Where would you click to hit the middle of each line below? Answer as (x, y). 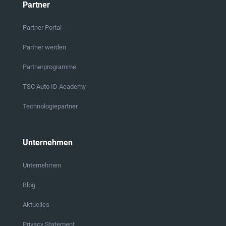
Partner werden (44, 47)
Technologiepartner (50, 106)
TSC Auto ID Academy (54, 86)
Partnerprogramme (49, 67)
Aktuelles (36, 204)
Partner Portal (42, 27)
